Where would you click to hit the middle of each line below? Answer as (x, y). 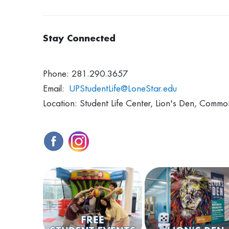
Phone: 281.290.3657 (85, 74)
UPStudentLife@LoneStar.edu (123, 89)
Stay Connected (81, 39)
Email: (56, 89)
